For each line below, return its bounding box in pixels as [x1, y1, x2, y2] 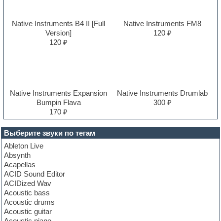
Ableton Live [4, 141, 44, 150]
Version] [45, 28, 72, 37]
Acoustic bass [4, 188, 50, 197]
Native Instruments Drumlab [117, 88, 208, 97]
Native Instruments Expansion [10, 88, 108, 97]
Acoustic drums [4, 197, 55, 206]
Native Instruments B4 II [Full [12, 19, 106, 28]
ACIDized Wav [4, 179, 52, 187]
